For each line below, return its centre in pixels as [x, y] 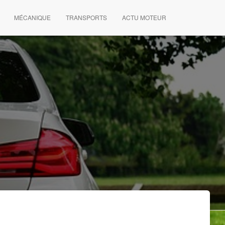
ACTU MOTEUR [144, 17]
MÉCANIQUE [32, 17]
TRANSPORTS [86, 17]
